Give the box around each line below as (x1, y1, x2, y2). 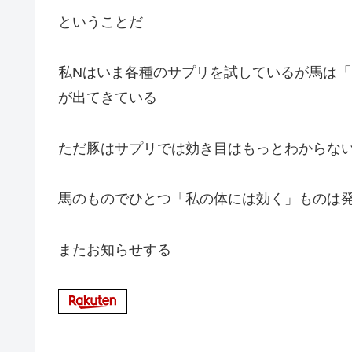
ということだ (58, 13, 143, 30)
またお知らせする (58, 241, 171, 258)
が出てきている (58, 90, 157, 106)
